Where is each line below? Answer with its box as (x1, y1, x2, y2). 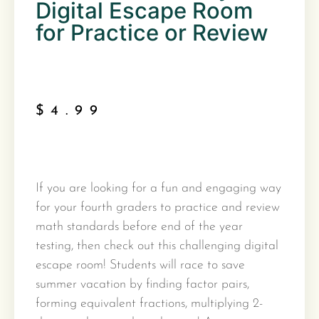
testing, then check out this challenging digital (36, 239, 278, 253)
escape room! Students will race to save (36, 258, 245, 272)
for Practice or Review (36, 19, 268, 46)
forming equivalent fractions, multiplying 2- (36, 297, 263, 310)
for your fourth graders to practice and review (36, 201, 280, 214)
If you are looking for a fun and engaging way (36, 182, 281, 195)
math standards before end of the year (36, 220, 243, 234)
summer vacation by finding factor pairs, (36, 278, 249, 291)
